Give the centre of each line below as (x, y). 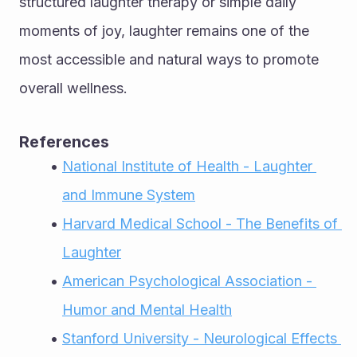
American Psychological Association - (187, 280)
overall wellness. (73, 88)
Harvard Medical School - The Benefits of (200, 223)
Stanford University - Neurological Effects (199, 338)
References (64, 141)
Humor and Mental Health (147, 309)
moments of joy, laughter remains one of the (164, 30)
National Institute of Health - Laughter (187, 166)
